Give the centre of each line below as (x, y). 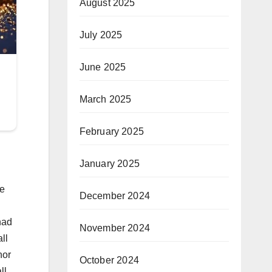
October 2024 (109, 260)
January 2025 (109, 164)
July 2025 (101, 35)
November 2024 (115, 228)
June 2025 (103, 67)
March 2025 (105, 100)
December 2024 (115, 196)
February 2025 (112, 132)
